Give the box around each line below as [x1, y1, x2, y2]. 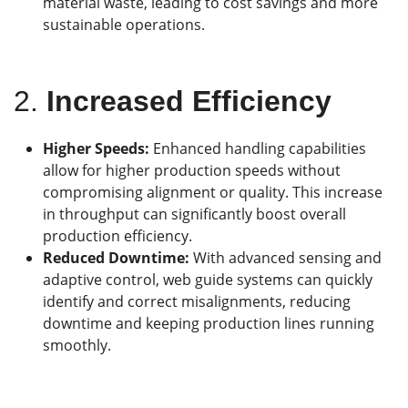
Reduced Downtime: [43, 248, 193, 269]
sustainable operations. [43, 15, 205, 36]
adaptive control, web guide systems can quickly [43, 270, 372, 291]
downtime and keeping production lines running [43, 313, 374, 334]
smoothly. [43, 335, 111, 356]
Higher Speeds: [43, 138, 149, 159]
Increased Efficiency [46, 85, 331, 118]
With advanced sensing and [193, 248, 382, 269]
